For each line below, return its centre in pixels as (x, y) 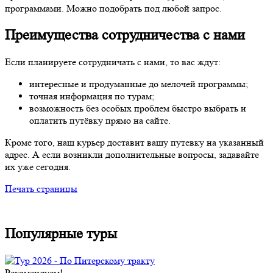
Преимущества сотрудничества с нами (125, 35)
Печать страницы (41, 189)
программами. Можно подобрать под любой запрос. (113, 9)
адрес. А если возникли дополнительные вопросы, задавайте (132, 155)
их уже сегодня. (38, 167)
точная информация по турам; (92, 96)
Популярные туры (61, 234)
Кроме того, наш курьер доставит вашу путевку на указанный (134, 143)
